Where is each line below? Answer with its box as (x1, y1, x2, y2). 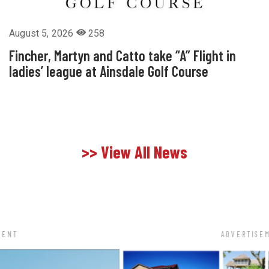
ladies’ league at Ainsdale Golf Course (9, 62, 208, 80)
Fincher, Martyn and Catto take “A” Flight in (9, 47, 236, 65)
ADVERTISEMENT (101, 229, 168, 240)
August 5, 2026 (9, 28, 76, 40)
